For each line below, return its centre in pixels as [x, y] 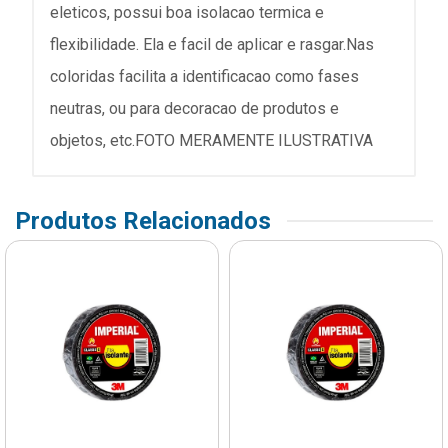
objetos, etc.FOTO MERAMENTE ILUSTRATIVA [211, 141]
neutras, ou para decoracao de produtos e [194, 109]
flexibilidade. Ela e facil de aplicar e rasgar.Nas [212, 45]
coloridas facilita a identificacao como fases [204, 77]
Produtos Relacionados [143, 221]
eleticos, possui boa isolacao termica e [187, 13]
